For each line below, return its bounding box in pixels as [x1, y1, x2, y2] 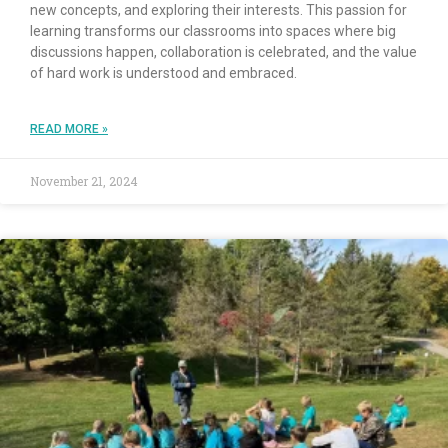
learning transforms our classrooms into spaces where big [30, 23, 396, 40]
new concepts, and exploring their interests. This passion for [30, 2, 407, 19]
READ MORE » [30, 122, 108, 137]
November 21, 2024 [30, 173, 138, 190]
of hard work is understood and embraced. [30, 65, 297, 82]
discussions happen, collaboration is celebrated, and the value [30, 44, 417, 61]
